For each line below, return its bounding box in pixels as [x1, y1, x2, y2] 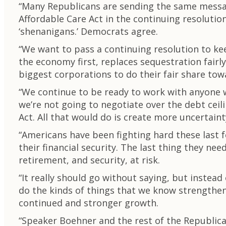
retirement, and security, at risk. [19, 154, 160, 166]
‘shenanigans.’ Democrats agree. [19, 25, 158, 37]
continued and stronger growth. [19, 197, 158, 209]
